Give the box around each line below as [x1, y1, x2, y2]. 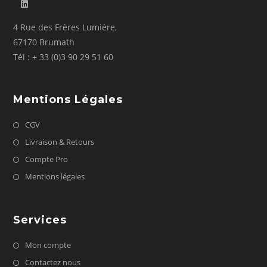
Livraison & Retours [25, 136, 95, 147]
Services [13, 213, 67, 226]
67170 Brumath [13, 36, 75, 48]
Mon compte [25, 240, 72, 250]
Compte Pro [25, 154, 69, 164]
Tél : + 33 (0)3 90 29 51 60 [13, 51, 114, 63]
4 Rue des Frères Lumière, [13, 21, 117, 33]
